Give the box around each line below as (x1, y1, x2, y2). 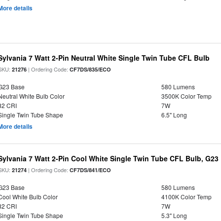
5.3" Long (161, 211, 187, 220)
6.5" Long (161, 110, 187, 119)
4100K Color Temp (161, 192, 212, 201)
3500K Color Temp (161, 92, 212, 100)
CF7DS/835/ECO (70, 66, 111, 73)
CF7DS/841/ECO (70, 166, 111, 174)
